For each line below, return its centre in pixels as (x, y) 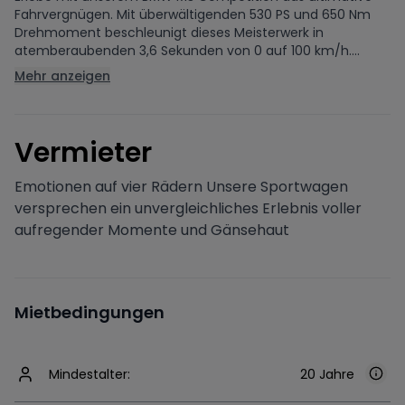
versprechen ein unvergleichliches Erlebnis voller (188, 208)
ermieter (93, 153)
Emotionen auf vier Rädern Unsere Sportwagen (181, 187)
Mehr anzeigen (62, 76)
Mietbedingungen (89, 312)
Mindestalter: (89, 374)
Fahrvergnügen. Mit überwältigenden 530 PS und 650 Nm (193, 14)
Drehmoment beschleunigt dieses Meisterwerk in (169, 33)
